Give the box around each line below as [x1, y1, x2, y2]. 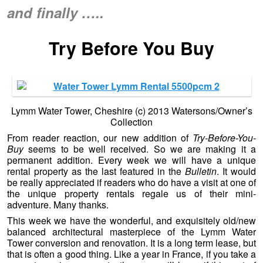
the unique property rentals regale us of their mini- [7, 187, 256, 201]
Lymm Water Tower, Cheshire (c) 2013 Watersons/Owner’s [11, 104, 252, 118]
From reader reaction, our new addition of [7, 131, 193, 145]
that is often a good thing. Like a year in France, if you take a [7, 247, 256, 261]
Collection [110, 115, 153, 129]
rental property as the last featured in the [7, 164, 185, 178]
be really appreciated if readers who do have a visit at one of [7, 176, 256, 190]
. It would [217, 164, 256, 178]
